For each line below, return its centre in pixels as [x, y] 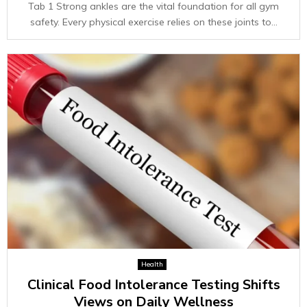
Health [152, 264]
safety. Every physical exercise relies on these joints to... [153, 22]
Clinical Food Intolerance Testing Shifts [153, 285]
